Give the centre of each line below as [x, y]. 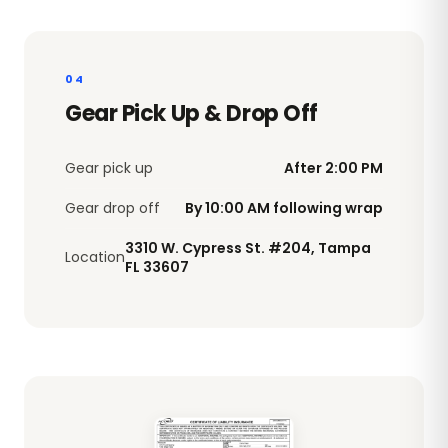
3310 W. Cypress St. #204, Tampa [248, 247]
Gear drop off [112, 207]
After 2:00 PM [333, 167]
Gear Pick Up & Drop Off [191, 113]
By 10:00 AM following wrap [284, 207]
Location [95, 257]
